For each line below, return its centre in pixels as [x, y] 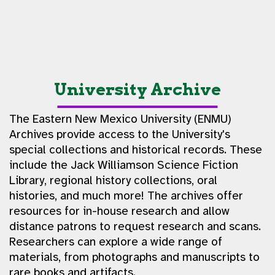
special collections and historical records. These [136, 149]
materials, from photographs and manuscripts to [134, 257]
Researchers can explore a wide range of [116, 242]
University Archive [137, 89]
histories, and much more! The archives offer [126, 196]
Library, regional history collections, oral [113, 180]
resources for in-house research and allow [119, 211]
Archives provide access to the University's [120, 134]
